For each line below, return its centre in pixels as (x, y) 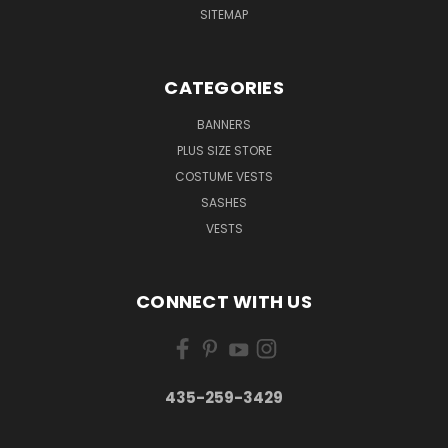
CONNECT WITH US (224, 301)
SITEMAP (224, 14)
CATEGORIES (224, 87)
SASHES (224, 202)
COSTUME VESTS (224, 176)
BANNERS (224, 124)
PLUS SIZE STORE (224, 150)
